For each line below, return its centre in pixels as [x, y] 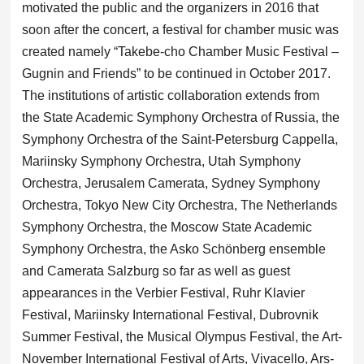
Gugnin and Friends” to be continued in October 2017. [178, 73]
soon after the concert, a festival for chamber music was [180, 29]
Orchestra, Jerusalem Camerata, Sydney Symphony [171, 183]
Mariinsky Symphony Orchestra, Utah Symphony [161, 161]
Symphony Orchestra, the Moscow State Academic [167, 227]
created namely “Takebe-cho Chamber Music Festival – [180, 51]
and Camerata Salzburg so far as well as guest [156, 271]
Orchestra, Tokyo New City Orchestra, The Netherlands [179, 205]
